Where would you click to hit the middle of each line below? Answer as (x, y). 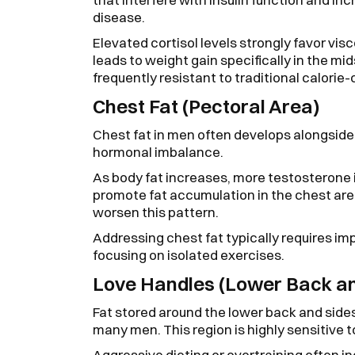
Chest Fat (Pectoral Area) (206, 106)
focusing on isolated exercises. (189, 254)
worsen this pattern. (156, 212)
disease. (119, 17)
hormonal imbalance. (159, 151)
